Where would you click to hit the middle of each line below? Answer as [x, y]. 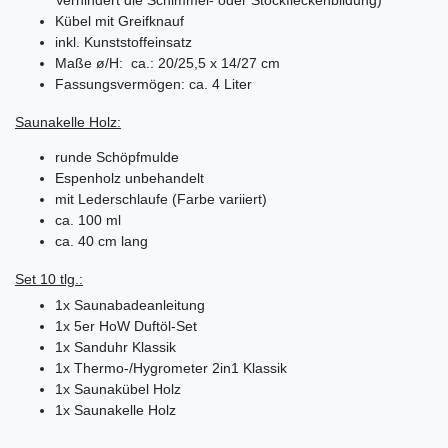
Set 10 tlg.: [49, 278]
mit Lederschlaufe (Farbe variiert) [161, 199]
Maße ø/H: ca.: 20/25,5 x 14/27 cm [167, 63]
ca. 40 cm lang [101, 241]
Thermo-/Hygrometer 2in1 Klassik [180, 368]
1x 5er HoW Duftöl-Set [126, 326]
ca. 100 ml [88, 220]
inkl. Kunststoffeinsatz [123, 42]
